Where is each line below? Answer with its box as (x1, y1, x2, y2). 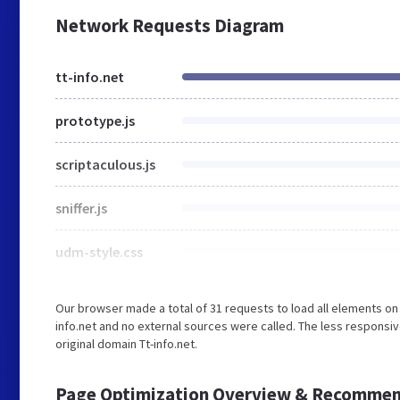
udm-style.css (55, 243, 143, 261)
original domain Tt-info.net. (55, 336, 197, 352)
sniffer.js (55, 199, 107, 217)
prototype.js (55, 112, 135, 129)
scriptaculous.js (55, 155, 155, 173)
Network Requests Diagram (55, 13, 284, 37)
